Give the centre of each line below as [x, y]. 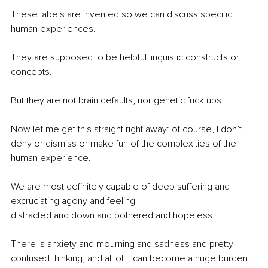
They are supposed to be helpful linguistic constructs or [126, 58]
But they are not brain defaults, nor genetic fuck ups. [117, 101]
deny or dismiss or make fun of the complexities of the [125, 144]
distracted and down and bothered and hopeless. [113, 216]
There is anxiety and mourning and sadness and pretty [123, 244]
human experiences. [53, 29]
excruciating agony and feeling [74, 201]
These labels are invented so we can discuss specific [123, 15]
